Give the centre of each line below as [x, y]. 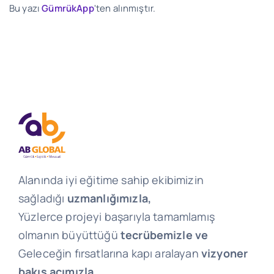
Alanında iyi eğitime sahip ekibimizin [111, 180]
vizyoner [224, 254]
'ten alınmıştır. [125, 9]
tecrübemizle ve [164, 235]
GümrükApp [68, 9]
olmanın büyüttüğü [69, 235]
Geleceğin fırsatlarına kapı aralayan [109, 254]
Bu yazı [26, 9]
